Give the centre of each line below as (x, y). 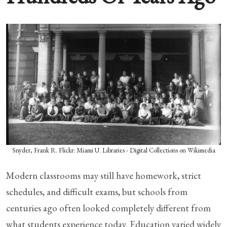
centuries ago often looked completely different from (108, 208)
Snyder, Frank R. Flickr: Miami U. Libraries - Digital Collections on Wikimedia (113, 150)
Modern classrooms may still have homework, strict (104, 175)
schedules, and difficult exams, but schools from (97, 192)
